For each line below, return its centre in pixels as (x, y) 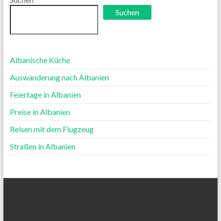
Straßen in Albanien (42, 146)
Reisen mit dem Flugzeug (52, 129)
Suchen (127, 12)
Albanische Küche (40, 60)
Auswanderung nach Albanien (59, 77)
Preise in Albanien (40, 111)
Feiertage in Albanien (45, 94)
